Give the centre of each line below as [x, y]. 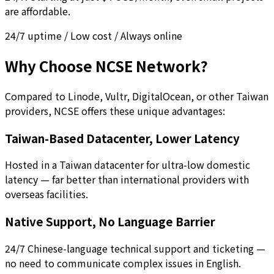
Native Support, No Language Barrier [110, 221]
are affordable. [38, 11]
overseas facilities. [46, 194]
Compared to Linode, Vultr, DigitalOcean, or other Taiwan [137, 96]
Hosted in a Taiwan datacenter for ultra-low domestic [128, 165]
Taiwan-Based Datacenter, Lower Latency [122, 138]
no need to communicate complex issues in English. [123, 263]
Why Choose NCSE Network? [106, 66]
